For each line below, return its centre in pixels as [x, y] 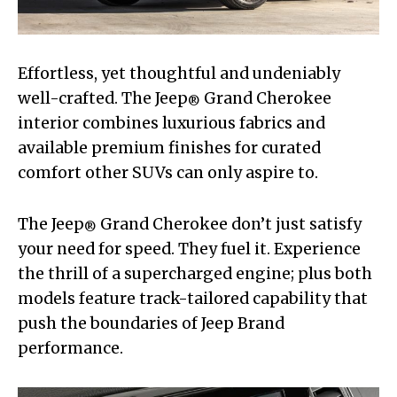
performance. [70, 348]
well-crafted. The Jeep [103, 98]
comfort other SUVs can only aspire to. [168, 172]
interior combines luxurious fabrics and [171, 123]
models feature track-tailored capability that [193, 298]
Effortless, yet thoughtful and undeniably [179, 73]
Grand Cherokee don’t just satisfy [229, 224]
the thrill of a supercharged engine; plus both [195, 273]
